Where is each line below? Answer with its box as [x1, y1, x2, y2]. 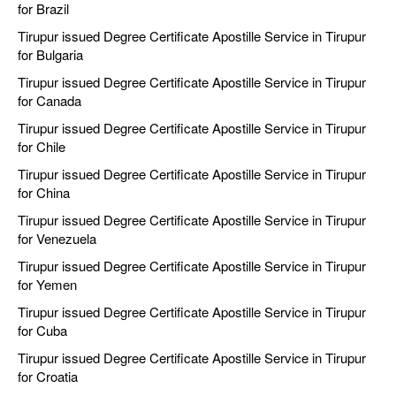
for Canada [18, 91, 81, 110]
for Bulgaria [18, 45, 83, 65]
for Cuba [18, 321, 67, 340]
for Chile [18, 137, 65, 156]
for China [18, 183, 70, 202]
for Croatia [18, 367, 78, 386]
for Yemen [18, 275, 77, 294]
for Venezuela [18, 229, 96, 248]
